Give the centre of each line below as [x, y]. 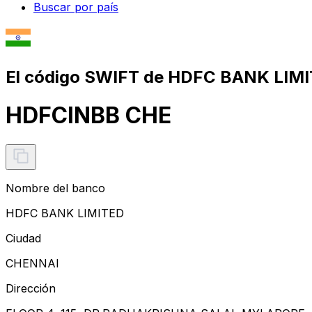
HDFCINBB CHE [88, 116]
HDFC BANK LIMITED [65, 213]
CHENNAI [32, 263]
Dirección [31, 288]
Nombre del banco [55, 188]
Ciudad [23, 238]
